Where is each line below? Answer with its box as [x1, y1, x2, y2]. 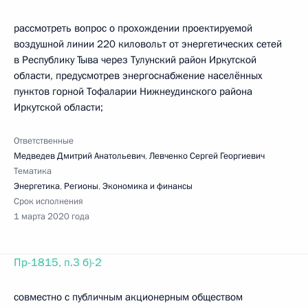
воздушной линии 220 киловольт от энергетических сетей [14, 37, 282, 51]
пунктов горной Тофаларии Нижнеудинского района [14, 85, 252, 98]
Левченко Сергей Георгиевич [149, 150, 265, 162]
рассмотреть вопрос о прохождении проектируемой [14, 21, 252, 35]
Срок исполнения [14, 195, 83, 208]
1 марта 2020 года [14, 210, 89, 223]
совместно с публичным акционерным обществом [14, 290, 243, 304]
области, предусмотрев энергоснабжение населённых [14, 69, 263, 82]
